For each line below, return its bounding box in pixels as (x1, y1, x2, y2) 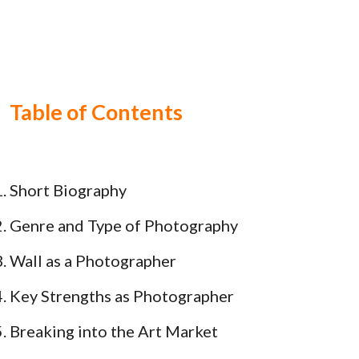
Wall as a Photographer (10, 251, 176, 271)
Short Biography (10, 180, 127, 200)
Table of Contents (10, 99, 183, 126)
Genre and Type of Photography (10, 216, 238, 236)
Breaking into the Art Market (10, 321, 218, 341)
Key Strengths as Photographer (10, 286, 234, 306)
